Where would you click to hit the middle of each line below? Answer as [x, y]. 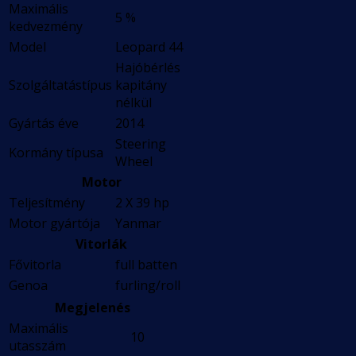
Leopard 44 [149, 47]
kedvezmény [46, 27]
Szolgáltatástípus [60, 85]
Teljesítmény [47, 203]
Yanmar [138, 224]
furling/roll [148, 286]
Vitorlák [101, 244]
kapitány [141, 85]
